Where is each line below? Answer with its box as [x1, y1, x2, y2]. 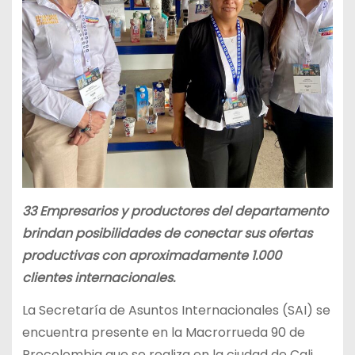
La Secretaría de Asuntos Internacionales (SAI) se [21, 300, 330, 319]
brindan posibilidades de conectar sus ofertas [21, 223, 312, 242]
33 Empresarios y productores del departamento [21, 201, 328, 220]
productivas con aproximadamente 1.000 [21, 246, 281, 265]
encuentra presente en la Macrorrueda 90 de [21, 323, 305, 342]
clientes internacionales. [21, 268, 175, 287]
